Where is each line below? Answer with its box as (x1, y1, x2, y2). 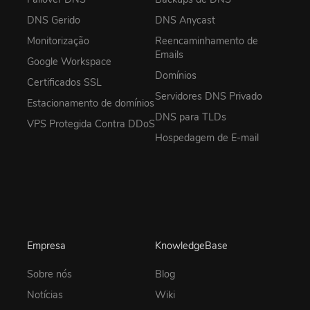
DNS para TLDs (155, 109, 226, 124)
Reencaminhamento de (155, 33, 258, 48)
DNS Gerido (27, 12, 80, 27)
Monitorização (27, 33, 89, 48)
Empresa (27, 238, 66, 253)
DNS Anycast (155, 12, 215, 27)
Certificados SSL (27, 75, 102, 89)
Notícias (27, 288, 63, 302)
